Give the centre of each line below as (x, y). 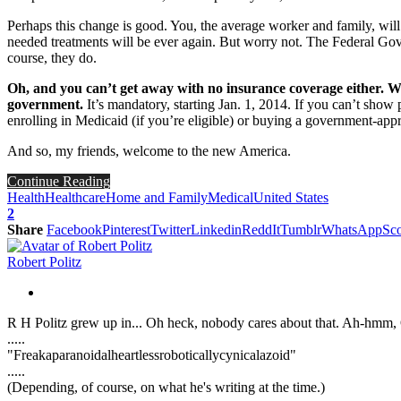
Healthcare (75, 197)
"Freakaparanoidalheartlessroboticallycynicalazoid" (152, 354)
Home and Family (157, 197)
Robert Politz (44, 261)
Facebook (74, 229)
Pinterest (126, 229)
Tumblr (301, 229)
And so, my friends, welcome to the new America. (149, 150)
